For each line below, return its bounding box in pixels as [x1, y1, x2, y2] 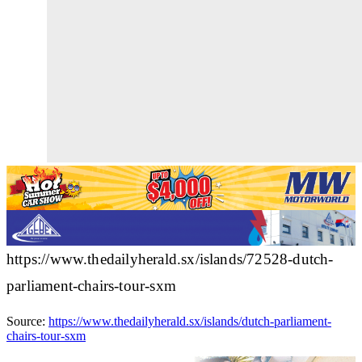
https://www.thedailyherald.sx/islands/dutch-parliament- [48, 314, 331, 328]
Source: [6, 314, 48, 328]
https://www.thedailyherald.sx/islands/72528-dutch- [6, 250, 334, 267]
